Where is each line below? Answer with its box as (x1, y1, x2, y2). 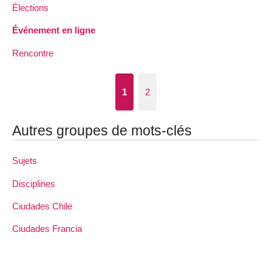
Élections (12, 2, 49, 13)
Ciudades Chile (12, 200, 72, 211)
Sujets (12, 155, 37, 166)
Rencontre (12, 47, 53, 58)
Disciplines (12, 178, 55, 189)
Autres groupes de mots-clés (12, 123, 192, 139)
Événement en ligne (12, 25, 95, 36)
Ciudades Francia (12, 223, 82, 234)
